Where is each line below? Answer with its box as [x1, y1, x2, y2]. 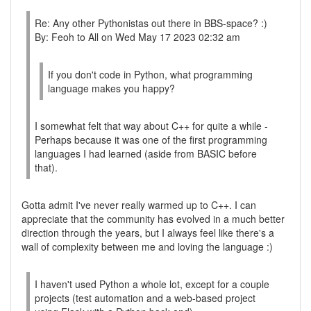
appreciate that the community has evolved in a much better [22, 212, 285, 226]
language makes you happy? [48, 81, 175, 95]
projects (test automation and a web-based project [35, 291, 255, 305]
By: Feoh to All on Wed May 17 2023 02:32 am [35, 30, 240, 44]
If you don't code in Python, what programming [48, 67, 253, 81]
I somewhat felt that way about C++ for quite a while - [35, 119, 268, 133]
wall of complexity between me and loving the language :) [22, 239, 273, 253]
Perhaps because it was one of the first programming [35, 133, 267, 146]
